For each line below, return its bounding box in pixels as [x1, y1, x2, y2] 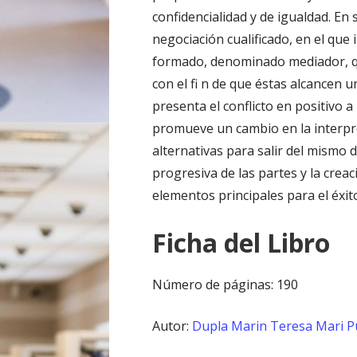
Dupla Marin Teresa [192, 317, 313, 335]
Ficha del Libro [152, 226, 331, 261]
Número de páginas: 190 [152, 276, 299, 294]
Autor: [152, 317, 193, 335]
